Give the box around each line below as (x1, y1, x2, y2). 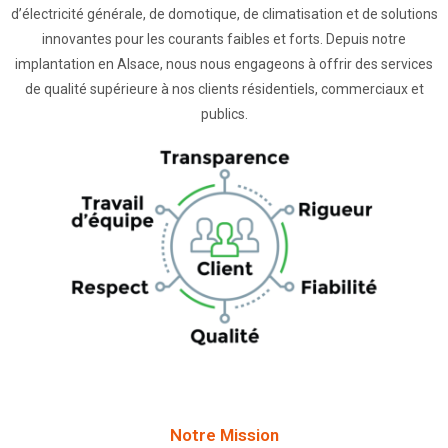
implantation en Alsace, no (15, 56, 182, 72)
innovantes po (42, 31, 131, 47)
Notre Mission (169, 424, 279, 445)
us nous (182, 56, 234, 72)
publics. (200, 106, 248, 122)
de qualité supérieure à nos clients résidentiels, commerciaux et (24, 81, 424, 97)
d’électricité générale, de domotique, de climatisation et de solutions (10, 6, 438, 22)
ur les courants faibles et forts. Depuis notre (131, 31, 406, 47)
